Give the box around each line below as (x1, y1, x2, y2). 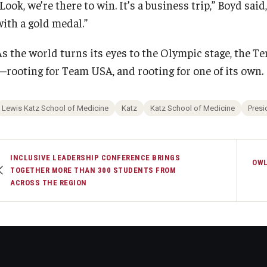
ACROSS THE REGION (10, 178, 87, 188)
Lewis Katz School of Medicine (2, 104, 108, 113)
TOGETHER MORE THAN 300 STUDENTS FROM (10, 166, 176, 175)
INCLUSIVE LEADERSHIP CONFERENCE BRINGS (10, 153, 180, 163)
